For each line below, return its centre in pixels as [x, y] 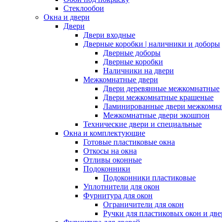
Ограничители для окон [143, 204]
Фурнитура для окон [118, 195]
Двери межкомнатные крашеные [158, 97]
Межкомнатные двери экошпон [156, 115]
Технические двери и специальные [142, 124]
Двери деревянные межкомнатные [161, 88]
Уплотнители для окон [121, 187]
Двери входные [109, 35]
